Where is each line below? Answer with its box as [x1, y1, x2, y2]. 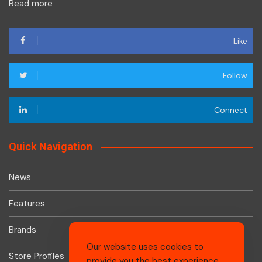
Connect [214, 105, 247, 116]
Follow [223, 70, 247, 81]
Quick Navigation [9, 140, 92, 153]
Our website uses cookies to [87, 241, 204, 253]
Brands [9, 224, 36, 236]
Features [9, 198, 45, 210]
